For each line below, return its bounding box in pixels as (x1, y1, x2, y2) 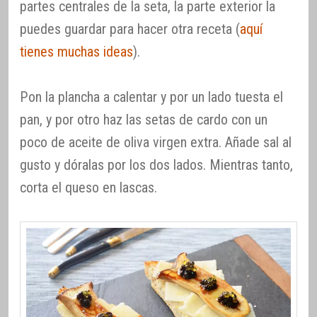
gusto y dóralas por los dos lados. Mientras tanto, (20, 156, 293, 174)
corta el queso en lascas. (20, 179, 157, 197)
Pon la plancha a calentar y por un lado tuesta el (20, 88, 283, 106)
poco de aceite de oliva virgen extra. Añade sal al (20, 134, 292, 151)
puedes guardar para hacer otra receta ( (20, 21, 240, 38)
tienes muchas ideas (20, 43, 133, 61)
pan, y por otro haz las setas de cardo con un (20, 111, 267, 129)
